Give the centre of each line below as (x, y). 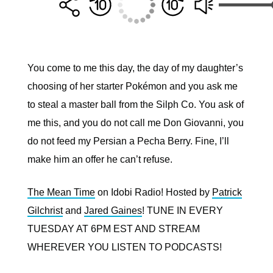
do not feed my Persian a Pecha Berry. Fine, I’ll (128, 141)
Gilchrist (45, 211)
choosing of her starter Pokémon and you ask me (133, 86)
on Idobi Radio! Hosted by (154, 192)
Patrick (227, 192)
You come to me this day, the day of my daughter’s (135, 68)
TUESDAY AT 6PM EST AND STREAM (114, 229)
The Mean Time (61, 192)
